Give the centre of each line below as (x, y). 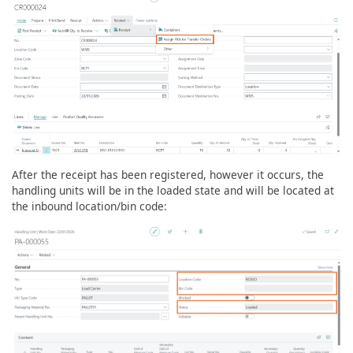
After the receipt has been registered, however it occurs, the (168, 175)
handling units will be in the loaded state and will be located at (173, 191)
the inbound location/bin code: (89, 206)
